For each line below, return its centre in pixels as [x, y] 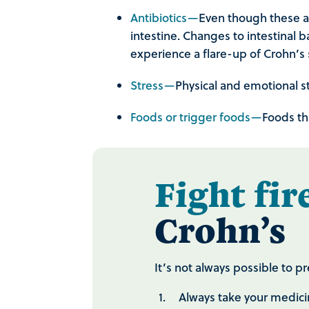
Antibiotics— [164, 18]
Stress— [152, 86]
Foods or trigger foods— [196, 117]
